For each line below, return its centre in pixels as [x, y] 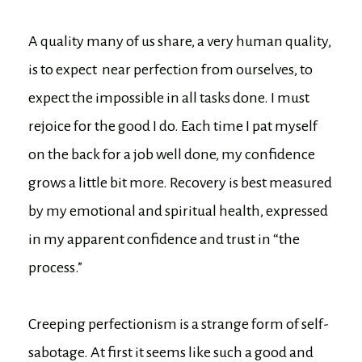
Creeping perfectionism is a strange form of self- [179, 324]
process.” [55, 268]
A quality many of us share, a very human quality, [180, 42]
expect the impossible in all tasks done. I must [169, 98]
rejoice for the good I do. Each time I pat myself [173, 126]
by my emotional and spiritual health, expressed [178, 211]
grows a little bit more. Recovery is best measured [180, 183]
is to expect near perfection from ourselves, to [170, 70]
